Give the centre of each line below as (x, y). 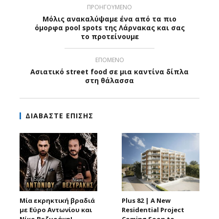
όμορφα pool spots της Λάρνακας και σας (109, 28)
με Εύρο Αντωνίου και (56, 209)
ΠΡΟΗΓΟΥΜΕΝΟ (109, 7)
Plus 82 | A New (146, 200)
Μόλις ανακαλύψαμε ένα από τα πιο (109, 19)
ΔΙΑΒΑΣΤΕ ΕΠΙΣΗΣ (59, 116)
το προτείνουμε (109, 37)
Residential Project (153, 209)
